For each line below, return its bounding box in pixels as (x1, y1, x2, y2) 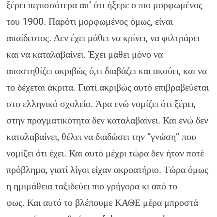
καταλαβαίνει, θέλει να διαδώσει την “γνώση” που (6, 131, 197, 142)
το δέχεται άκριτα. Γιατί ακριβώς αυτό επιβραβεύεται (6, 81, 209, 93)
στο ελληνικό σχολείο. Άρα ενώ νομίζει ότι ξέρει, (6, 98, 196, 109)
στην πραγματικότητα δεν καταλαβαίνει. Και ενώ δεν (6, 114, 209, 126)
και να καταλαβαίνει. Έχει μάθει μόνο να (6, 48, 163, 60)
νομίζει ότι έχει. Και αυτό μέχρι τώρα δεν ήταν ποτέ (6, 147, 204, 159)
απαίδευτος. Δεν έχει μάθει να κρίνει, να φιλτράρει (6, 32, 200, 44)
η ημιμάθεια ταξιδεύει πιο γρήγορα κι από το (6, 180, 178, 192)
